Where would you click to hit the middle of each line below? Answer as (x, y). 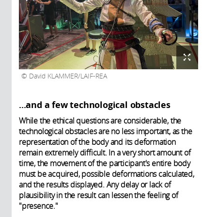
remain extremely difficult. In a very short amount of (105, 153)
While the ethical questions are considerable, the (100, 121)
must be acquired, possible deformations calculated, (107, 174)
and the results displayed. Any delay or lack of (95, 185)
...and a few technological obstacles (95, 105)
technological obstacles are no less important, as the (106, 132)
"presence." (39, 206)
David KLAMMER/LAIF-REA (67, 76)
